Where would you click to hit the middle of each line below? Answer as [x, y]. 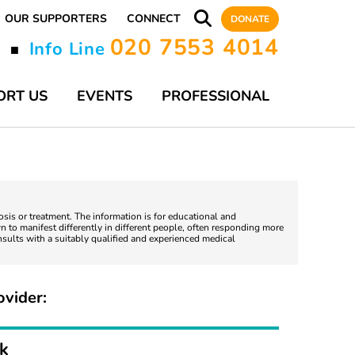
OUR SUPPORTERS [56, 19]
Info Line [67, 49]
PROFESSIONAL [216, 96]
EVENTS [105, 96]
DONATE [250, 19]
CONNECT [154, 19]
